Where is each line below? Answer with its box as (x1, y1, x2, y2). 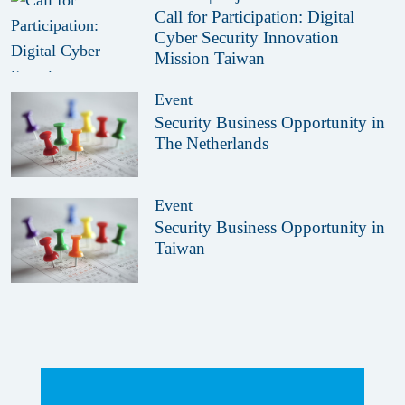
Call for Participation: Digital (155, 7, 355, 27)
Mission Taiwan (155, 49, 266, 69)
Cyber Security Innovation (155, 28, 340, 48)
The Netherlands (155, 133, 269, 153)
